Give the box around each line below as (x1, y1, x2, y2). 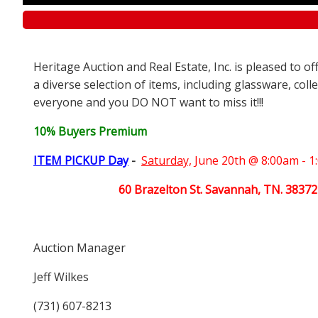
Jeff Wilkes (33, 268, 89, 285)
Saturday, (141, 152, 192, 168)
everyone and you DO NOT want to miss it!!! (33, 94, 263, 110)
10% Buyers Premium (33, 123, 147, 139)
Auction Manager (33, 239, 126, 256)
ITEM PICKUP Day (33, 152, 128, 168)
